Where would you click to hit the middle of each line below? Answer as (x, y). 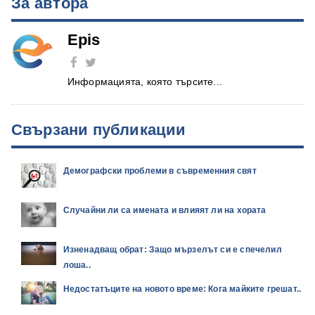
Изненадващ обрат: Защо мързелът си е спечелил (172, 249)
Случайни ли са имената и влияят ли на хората (165, 210)
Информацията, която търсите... (144, 81)
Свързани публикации (98, 129)
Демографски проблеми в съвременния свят (160, 171)
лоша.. (77, 265)
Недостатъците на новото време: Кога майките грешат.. (182, 289)
